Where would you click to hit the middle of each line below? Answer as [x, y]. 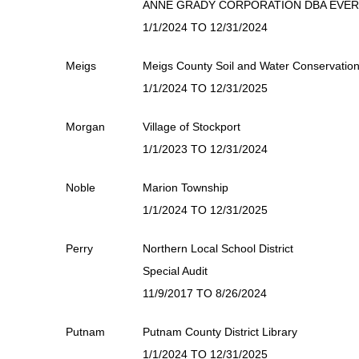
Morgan [85, 127]
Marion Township [186, 188]
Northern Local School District [218, 248]
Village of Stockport [192, 127]
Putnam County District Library [220, 332]
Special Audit [175, 271]
